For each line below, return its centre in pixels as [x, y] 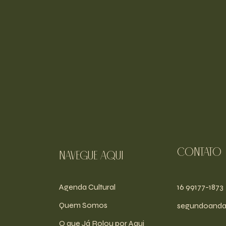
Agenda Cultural [87, 187]
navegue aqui [91, 156]
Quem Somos [83, 205]
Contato [200, 153]
